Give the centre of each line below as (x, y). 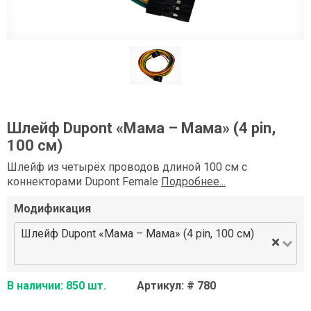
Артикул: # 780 (176, 286)
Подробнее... (193, 182)
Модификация (52, 209)
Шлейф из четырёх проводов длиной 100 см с (127, 167)
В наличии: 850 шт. (57, 286)
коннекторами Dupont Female (84, 182)
